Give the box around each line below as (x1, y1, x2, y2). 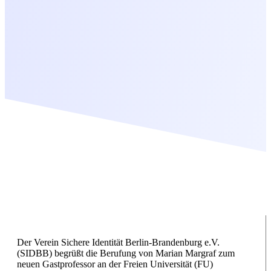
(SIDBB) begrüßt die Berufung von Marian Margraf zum (17, 248, 235, 259)
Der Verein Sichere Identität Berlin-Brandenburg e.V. (17, 237, 220, 248)
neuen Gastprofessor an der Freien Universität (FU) (17, 259, 213, 270)
